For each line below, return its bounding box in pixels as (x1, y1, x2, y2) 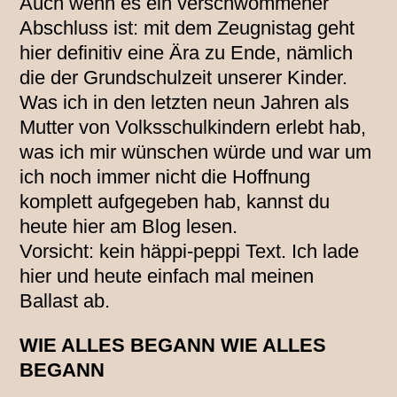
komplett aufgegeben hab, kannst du (19, 191, 331, 214)
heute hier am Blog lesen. (19, 215, 238, 238)
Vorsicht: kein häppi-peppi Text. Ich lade (19, 240, 360, 263)
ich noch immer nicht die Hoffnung (19, 166, 311, 189)
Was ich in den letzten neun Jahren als (19, 91, 350, 114)
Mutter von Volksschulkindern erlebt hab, (19, 116, 367, 139)
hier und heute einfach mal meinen (19, 265, 315, 288)
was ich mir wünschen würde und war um (19, 141, 372, 164)
